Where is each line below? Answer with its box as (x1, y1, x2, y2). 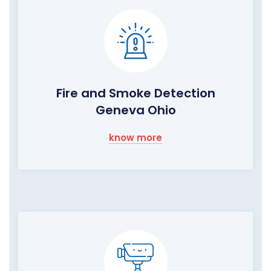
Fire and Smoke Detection (56, 84, 215, 102)
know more (109, 131, 162, 144)
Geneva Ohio (95, 101, 176, 119)
